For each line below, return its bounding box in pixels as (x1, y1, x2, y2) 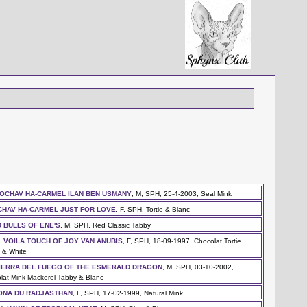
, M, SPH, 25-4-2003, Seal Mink (132, 189, 232, 197)
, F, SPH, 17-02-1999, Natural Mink (73, 288, 184, 297)
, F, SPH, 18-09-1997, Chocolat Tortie (123, 236, 242, 245)
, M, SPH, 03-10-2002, (162, 262, 234, 271)
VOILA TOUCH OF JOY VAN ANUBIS (3, 236, 123, 245)
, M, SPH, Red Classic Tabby (60, 221, 151, 229)
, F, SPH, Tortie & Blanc (116, 205, 191, 213)
